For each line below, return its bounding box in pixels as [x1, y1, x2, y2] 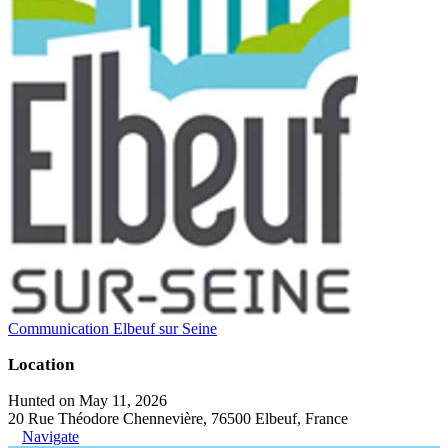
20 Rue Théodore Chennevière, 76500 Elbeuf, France [8, 409, 348, 427]
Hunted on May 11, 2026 [8, 391, 167, 409]
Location [8, 354, 74, 374]
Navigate [22, 427, 79, 445]
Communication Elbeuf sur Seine [8, 319, 217, 337]
